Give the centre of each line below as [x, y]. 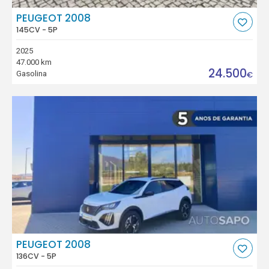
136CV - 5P [37, 256]
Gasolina [32, 74]
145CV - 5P [37, 30]
